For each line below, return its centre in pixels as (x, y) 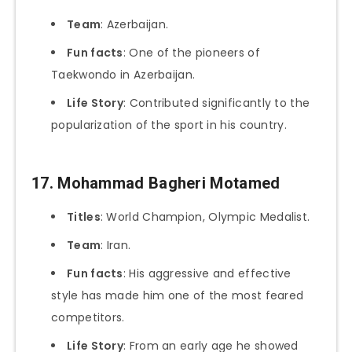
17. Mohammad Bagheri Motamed (156, 183)
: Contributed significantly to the (217, 103)
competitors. (88, 318)
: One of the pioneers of (191, 52)
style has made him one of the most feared (178, 296)
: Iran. (116, 246)
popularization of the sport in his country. (169, 125)
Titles (84, 217)
